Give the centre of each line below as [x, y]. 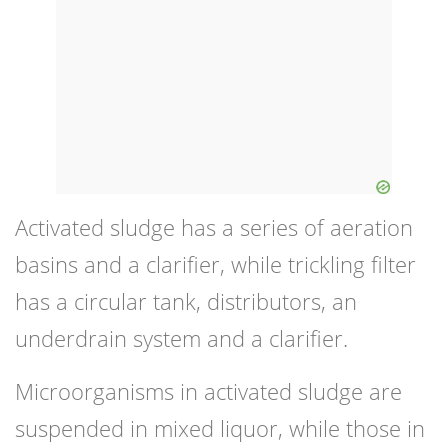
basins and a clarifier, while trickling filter [215, 264]
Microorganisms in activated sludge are [208, 391]
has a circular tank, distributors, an [186, 301]
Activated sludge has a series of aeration [214, 227]
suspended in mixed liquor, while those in [220, 428]
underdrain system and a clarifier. [181, 338]
